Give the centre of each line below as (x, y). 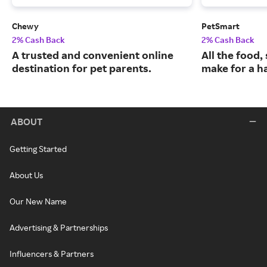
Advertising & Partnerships (59, 228)
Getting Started (38, 149)
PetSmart (221, 26)
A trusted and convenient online (93, 55)
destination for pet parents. (82, 68)
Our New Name (38, 201)
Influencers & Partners (52, 254)
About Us (26, 175)
